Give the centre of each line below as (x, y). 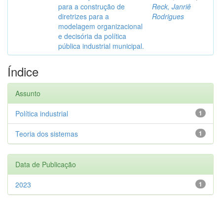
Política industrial (42, 113)
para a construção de (92, 6)
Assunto (28, 93)
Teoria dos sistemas (47, 134)
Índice (23, 71)
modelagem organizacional (100, 26)
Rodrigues (168, 16)
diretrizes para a (84, 16)
